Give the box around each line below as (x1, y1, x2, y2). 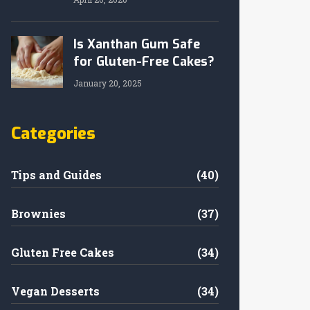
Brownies (11, 206, 66, 221)
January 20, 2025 (73, 77, 142, 89)
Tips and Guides (11, 167, 102, 182)
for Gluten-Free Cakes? (73, 53, 215, 70)
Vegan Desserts (11, 284, 100, 298)
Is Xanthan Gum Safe (73, 36, 200, 53)
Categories (11, 122, 95, 145)
